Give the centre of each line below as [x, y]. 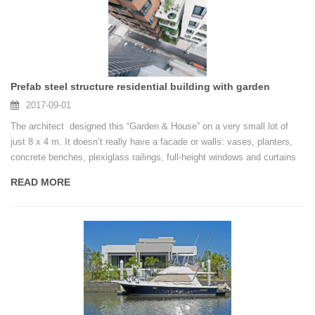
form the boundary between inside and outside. [105, 173]
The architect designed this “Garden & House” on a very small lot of [149, 127]
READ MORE [40, 182]
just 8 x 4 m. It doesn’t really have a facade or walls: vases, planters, [152, 142]
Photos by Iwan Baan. [56, 188]
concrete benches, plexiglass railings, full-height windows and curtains [153, 157]
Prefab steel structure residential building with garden [140, 87]
